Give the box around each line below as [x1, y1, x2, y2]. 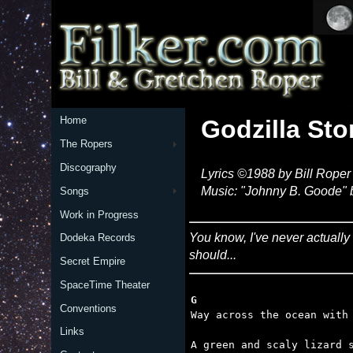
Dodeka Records [59, 232, 136, 244]
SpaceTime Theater [59, 278, 150, 291]
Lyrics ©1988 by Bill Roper [201, 167, 351, 180]
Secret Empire [59, 255, 125, 268]
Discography [59, 161, 117, 173]
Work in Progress [59, 208, 139, 221]
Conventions [59, 302, 117, 314]
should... [189, 248, 236, 262]
